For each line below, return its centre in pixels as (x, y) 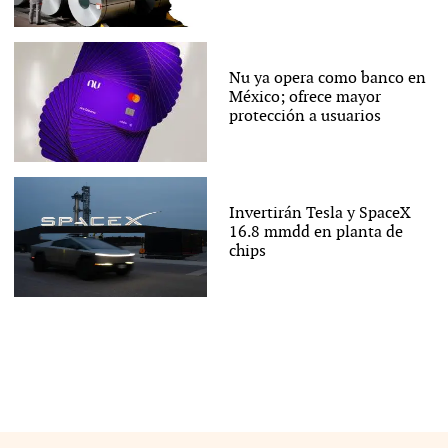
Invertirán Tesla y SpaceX (319, 214)
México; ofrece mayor (304, 98)
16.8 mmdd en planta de (315, 233)
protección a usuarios (304, 117)
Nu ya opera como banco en (327, 79)
